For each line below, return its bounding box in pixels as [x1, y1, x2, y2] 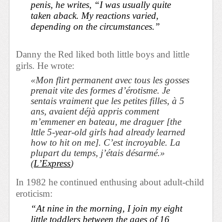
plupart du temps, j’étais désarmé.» [31, 148, 166, 159]
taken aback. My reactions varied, [31, 10, 159, 21]
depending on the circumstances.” [31, 21, 161, 32]
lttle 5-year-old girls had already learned [31, 127, 186, 138]
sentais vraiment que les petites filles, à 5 [31, 96, 185, 107]
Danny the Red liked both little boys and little [16, 49, 190, 60]
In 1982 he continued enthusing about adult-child [16, 177, 205, 188]
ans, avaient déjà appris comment [31, 106, 160, 117]
